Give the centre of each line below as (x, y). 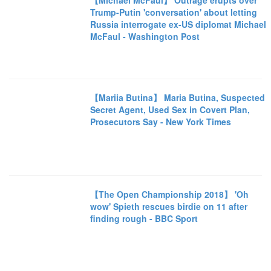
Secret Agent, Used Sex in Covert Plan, (170, 109)
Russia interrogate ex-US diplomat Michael (178, 24)
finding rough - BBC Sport (144, 218)
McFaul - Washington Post (145, 37)
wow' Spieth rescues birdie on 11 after (169, 206)
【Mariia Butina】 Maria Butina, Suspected (178, 97)
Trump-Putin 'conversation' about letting (174, 12)
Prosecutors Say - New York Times (161, 121)
